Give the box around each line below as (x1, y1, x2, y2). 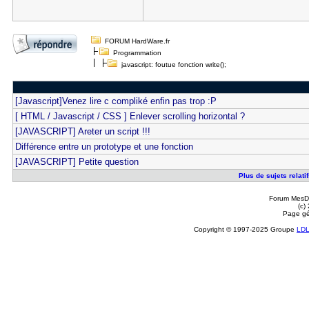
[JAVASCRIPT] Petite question (14, 157, 139, 167)
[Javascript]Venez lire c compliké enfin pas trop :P (14, 96, 217, 106)
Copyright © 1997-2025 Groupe (194, 226, 297, 233)
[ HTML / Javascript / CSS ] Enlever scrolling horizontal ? (14, 111, 245, 121)
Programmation (112, 49, 161, 57)
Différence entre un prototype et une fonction (14, 141, 193, 152)
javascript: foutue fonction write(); (117, 61, 226, 68)
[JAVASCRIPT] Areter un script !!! (14, 126, 150, 137)
